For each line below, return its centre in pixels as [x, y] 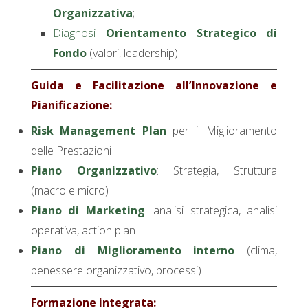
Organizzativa [93, 13]
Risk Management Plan [98, 131]
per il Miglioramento [225, 131]
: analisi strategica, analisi [211, 211]
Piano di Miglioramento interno [133, 251]
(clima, [256, 251]
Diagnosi [79, 33]
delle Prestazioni [71, 151]
